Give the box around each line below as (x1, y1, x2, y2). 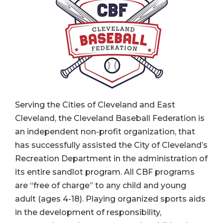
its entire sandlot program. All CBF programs (15, 167, 195, 177)
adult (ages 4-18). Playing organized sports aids (15, 194, 206, 204)
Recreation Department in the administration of (15, 153, 208, 163)
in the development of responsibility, (15, 207, 161, 217)
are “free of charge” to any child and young (15, 180, 186, 190)
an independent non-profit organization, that (15, 126, 195, 136)
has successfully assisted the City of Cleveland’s (15, 140, 208, 150)
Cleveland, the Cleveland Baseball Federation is (15, 113, 205, 123)
